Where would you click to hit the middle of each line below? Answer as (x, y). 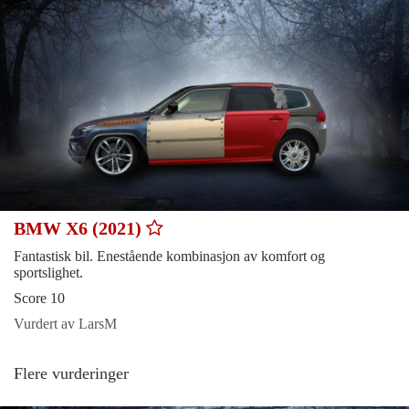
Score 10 (39, 298)
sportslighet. (48, 272)
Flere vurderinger (71, 373)
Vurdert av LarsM (65, 323)
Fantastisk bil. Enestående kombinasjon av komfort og (169, 256)
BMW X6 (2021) (80, 228)
